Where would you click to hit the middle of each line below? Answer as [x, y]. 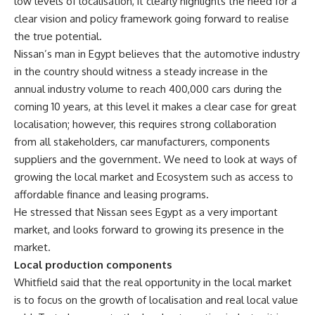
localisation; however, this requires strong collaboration [145, 124]
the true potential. [58, 36]
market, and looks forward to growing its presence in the [149, 230]
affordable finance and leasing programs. [111, 194]
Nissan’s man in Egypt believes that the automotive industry [157, 54]
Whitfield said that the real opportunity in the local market [153, 282]
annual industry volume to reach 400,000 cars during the [148, 89]
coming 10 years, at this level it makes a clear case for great [155, 107]
